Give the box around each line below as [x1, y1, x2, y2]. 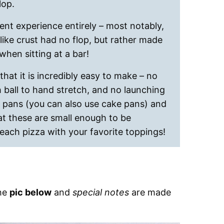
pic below [9, 187, 51, 197]
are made [129, 187, 171, 197]
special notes [72, 187, 129, 197]
